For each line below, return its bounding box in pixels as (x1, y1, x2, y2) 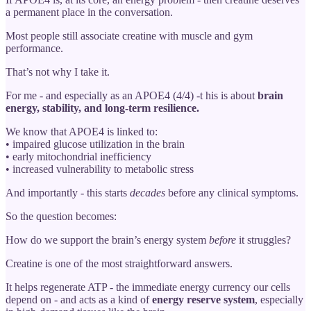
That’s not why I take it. (6, 65, 110, 78)
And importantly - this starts (6, 186, 130, 199)
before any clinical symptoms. (165, 186, 299, 199)
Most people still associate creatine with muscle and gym (6, 29, 253, 42)
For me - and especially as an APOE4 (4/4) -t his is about (6, 89, 258, 101)
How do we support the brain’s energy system (6, 233, 209, 246)
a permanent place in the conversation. (6, 6, 173, 18)
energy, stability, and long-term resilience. (6, 101, 199, 114)
